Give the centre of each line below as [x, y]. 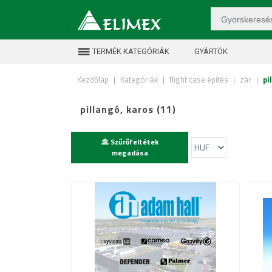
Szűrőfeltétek [133, 142]
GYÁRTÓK [210, 51]
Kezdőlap [93, 80]
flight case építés [199, 80]
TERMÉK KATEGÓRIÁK [130, 51]
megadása [130, 153]
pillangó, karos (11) [128, 109]
